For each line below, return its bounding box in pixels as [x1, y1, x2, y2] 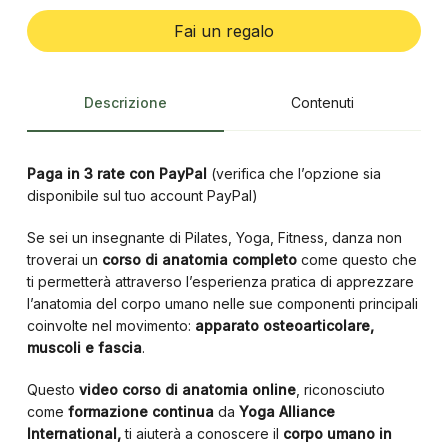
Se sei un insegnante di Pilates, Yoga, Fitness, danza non [26, 229, 402, 246]
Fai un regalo [174, 21, 274, 41]
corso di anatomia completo [101, 251, 297, 268]
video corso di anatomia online [78, 381, 296, 398]
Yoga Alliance [238, 403, 335, 420]
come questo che [296, 251, 417, 268]
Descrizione [83, 94, 167, 111]
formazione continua [63, 403, 214, 420]
